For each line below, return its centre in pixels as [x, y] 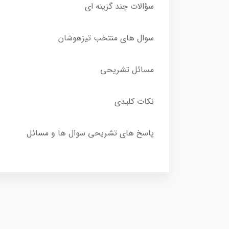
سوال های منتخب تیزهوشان [106, 38]
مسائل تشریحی [127, 70]
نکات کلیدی [134, 101]
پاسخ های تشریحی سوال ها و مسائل [90, 133]
